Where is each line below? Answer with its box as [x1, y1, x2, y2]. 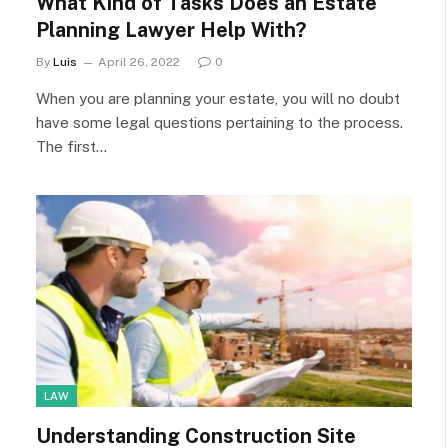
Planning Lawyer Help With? [36, 18, 306, 42]
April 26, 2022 [98, 55, 180, 69]
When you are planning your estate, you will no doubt [36, 90, 400, 107]
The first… [36, 138, 107, 155]
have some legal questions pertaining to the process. [36, 114, 403, 131]
